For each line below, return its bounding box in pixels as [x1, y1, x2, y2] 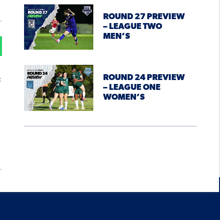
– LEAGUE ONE [103, 83, 161, 92]
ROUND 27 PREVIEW [103, 13, 185, 22]
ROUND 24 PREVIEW [103, 74, 185, 82]
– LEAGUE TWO [103, 23, 162, 31]
